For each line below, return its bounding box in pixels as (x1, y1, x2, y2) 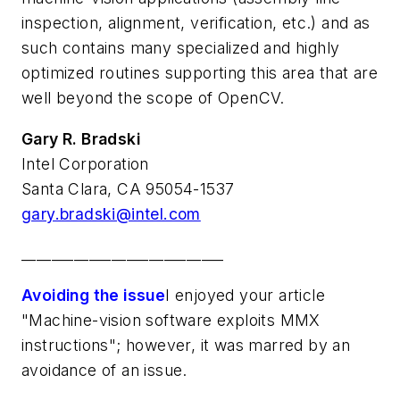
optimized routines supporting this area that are (21, 62, 379, 82)
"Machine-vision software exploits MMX (21, 310, 321, 329)
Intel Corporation (21, 154, 149, 173)
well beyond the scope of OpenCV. (21, 87, 285, 107)
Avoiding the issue (21, 285, 166, 304)
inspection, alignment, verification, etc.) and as (21, 12, 371, 32)
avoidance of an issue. (21, 360, 187, 379)
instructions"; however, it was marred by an (21, 335, 351, 354)
